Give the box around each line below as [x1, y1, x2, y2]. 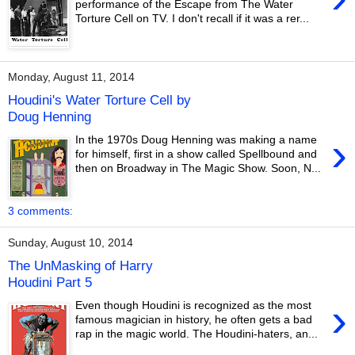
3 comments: [8, 204, 73, 217]
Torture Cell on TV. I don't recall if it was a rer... [75, 12, 310, 25]
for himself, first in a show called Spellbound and [75, 147, 318, 161]
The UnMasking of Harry [8, 258, 153, 274]
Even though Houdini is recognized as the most [75, 299, 312, 312]
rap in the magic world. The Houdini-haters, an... [75, 327, 319, 341]
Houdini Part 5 [8, 274, 92, 291]
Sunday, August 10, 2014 [8, 236, 133, 250]
